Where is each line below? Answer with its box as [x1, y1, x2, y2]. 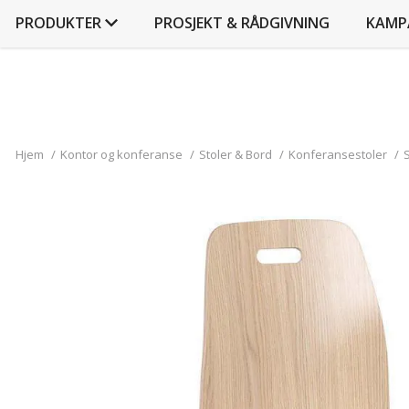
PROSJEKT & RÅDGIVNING [154, 13, 330, 33]
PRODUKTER [16, 13, 101, 33]
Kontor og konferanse [60, 146, 183, 163]
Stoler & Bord [199, 146, 272, 163]
